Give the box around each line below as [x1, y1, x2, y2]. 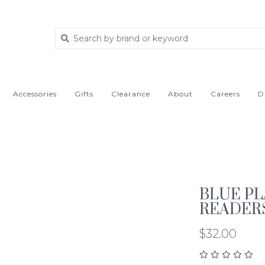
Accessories [13, 89, 57, 98]
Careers [211, 89, 240, 98]
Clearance [111, 89, 150, 98]
